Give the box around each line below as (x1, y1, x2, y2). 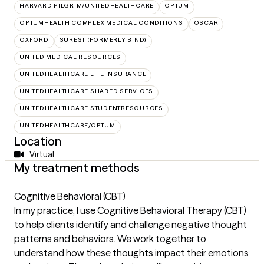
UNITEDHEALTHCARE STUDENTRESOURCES (19, 104, 163, 112)
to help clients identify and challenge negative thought (14, 218, 247, 230)
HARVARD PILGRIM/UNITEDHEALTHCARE (19, 1, 154, 9)
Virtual (29, 148, 54, 160)
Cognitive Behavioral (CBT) (14, 190, 126, 202)
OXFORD (19, 35, 49, 44)
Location (14, 133, 61, 148)
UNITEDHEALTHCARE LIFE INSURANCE (19, 70, 147, 78)
